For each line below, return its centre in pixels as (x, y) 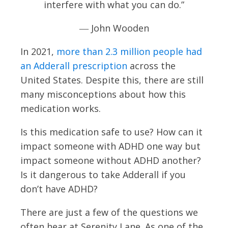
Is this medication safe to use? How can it (111, 132)
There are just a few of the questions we (109, 212)
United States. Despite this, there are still (112, 80)
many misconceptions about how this (103, 94)
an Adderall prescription (74, 65)
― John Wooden (114, 28)
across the (151, 65)
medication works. (61, 108)
